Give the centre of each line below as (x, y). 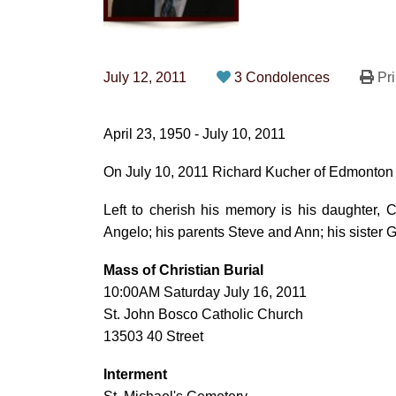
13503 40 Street (153, 336)
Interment (135, 374)
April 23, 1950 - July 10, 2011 (194, 134)
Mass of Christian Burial (183, 270)
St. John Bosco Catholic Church (203, 314)
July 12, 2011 (145, 77)
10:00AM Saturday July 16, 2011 (205, 292)
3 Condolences (284, 77)
